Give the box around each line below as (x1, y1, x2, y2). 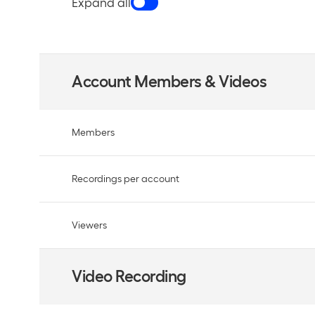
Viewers (72, 219, 108, 231)
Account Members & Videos (72, 72, 267, 91)
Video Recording (72, 267, 186, 286)
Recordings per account (72, 172, 180, 184)
